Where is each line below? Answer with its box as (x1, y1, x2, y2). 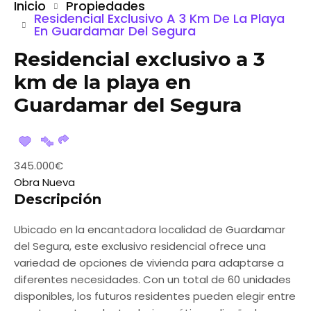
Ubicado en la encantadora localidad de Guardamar (14, 222, 285, 237)
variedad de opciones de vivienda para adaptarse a (14, 255, 284, 270)
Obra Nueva (14, 175, 75, 190)
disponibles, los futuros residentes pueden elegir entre (14, 289, 296, 303)
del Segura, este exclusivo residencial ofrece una (14, 239, 266, 253)
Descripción (14, 191, 101, 208)
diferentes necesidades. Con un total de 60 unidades (14, 272, 291, 287)
